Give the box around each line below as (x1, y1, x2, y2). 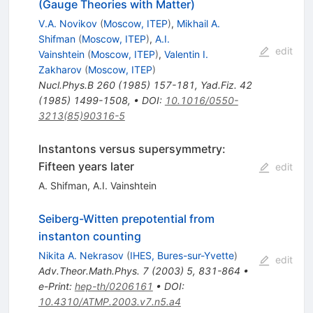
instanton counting (38, 228, 141, 243)
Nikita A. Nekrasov (38, 249, 124, 261)
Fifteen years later (38, 159, 134, 173)
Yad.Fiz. (200, 78, 237, 91)
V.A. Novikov (38, 17, 97, 29)
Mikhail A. (176, 17, 220, 29)
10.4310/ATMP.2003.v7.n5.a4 (38, 295, 181, 307)
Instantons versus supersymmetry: (38, 141, 226, 156)
